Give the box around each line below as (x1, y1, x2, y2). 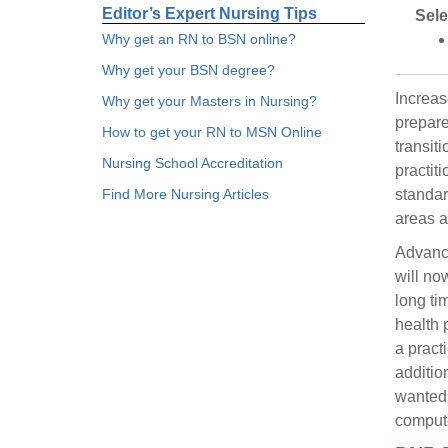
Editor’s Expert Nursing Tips (102, 5, 317, 22)
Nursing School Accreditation (102, 155, 283, 171)
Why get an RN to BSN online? (102, 31, 296, 47)
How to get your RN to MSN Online (102, 124, 322, 140)
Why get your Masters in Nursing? (102, 93, 317, 109)
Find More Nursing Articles (102, 186, 269, 202)
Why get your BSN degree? (102, 62, 275, 78)
